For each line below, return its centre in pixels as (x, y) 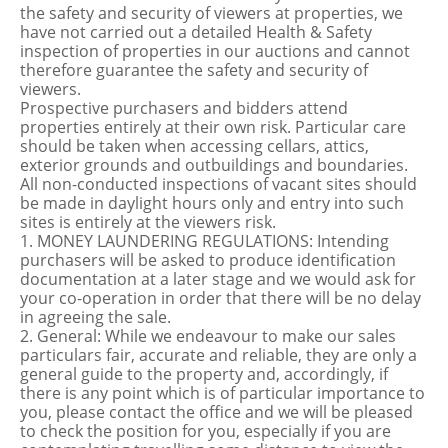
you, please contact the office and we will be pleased (216, 412)
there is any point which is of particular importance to (222, 393)
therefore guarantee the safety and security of (194, 70)
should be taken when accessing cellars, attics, (194, 146)
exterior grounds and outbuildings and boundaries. (214, 165)
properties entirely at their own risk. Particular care (213, 127)
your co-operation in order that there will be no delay (220, 298)
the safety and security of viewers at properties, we (211, 13)
